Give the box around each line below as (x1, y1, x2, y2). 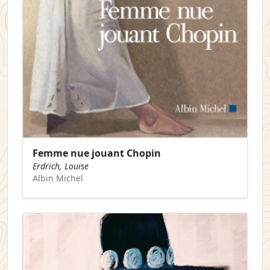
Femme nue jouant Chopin (33, 146, 161, 160)
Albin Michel (33, 172, 83, 184)
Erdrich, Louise (33, 160, 89, 172)
